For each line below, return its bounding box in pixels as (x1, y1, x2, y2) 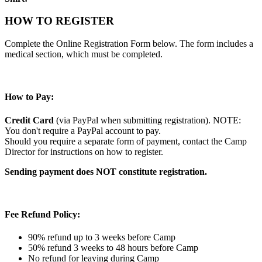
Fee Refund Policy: (5, 209, 82, 219)
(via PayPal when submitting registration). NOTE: (54, 115, 241, 125)
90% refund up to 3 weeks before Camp (28, 232, 175, 243)
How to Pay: (5, 92, 54, 102)
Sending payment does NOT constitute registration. (5, 166, 207, 177)
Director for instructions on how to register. (5, 146, 166, 157)
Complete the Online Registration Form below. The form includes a (5, 39, 253, 49)
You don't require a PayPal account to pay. (5, 125, 161, 136)
